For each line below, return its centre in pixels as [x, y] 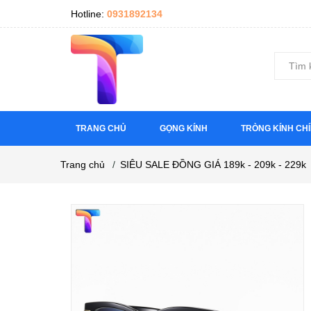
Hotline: [89, 14]
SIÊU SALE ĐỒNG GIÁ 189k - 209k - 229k [213, 165]
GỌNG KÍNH [184, 128]
